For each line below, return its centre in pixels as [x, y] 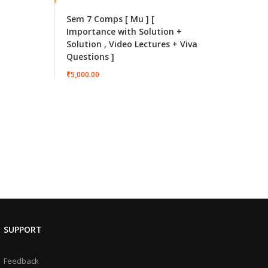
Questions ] [90, 57]
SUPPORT [22, 230]
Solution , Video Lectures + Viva [132, 44]
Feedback [21, 261]
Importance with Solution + [124, 32]
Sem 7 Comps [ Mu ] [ [110, 19]
